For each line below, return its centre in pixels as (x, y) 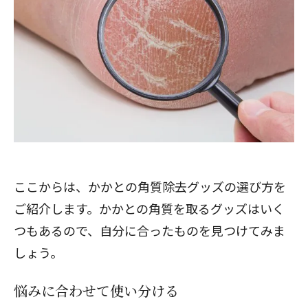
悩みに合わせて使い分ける (96, 290)
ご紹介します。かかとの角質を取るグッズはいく (149, 208)
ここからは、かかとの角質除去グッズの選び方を (150, 186)
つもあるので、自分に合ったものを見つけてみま (150, 230)
